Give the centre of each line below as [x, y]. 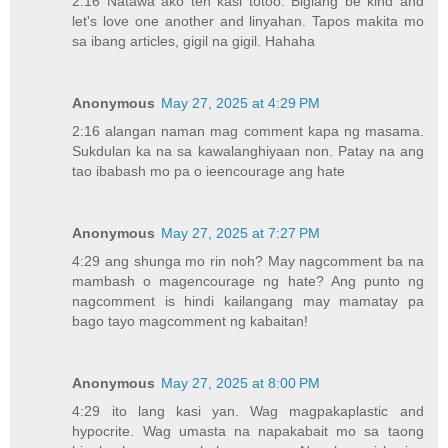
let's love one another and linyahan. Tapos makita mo [248, 21]
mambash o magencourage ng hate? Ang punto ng [248, 281]
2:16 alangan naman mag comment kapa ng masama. [248, 131]
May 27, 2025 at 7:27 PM [241, 233]
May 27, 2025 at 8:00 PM [241, 382]
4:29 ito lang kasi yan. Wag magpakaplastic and [248, 410]
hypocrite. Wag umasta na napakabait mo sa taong [248, 430]
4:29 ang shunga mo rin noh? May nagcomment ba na [248, 261]
